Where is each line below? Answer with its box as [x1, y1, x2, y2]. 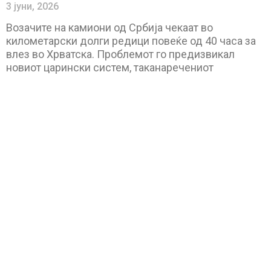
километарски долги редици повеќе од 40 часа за [6, 34, 256, 47]
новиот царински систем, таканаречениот [6, 60, 214, 74]
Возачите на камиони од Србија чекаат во [6, 21, 213, 34]
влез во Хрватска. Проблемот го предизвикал [6, 47, 235, 60]
